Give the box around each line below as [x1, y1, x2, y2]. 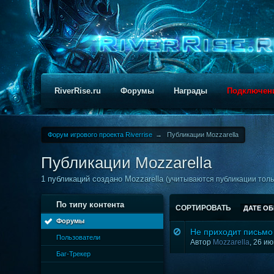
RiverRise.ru [54, 86, 102, 95]
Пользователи [56, 234, 101, 241]
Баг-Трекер [56, 250, 91, 257]
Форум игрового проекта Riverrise [48, 131, 153, 138]
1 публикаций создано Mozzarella [41, 174, 166, 183]
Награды [174, 86, 208, 95]
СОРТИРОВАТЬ [176, 204, 234, 212]
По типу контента [56, 200, 125, 209]
